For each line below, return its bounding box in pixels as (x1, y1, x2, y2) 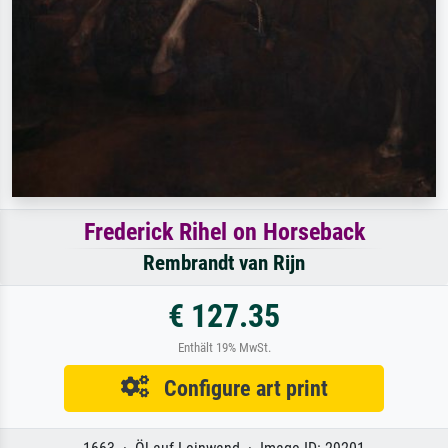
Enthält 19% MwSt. (177, 340, 271, 356)
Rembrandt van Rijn (143, 251, 305, 276)
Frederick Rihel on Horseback (83, 218, 365, 247)
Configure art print (148, 375, 328, 402)
